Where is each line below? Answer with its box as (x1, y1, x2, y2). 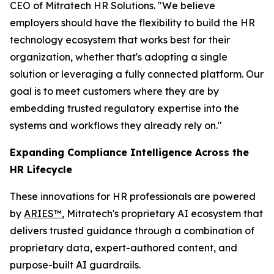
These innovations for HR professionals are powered (10, 190, 256, 202)
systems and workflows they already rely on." (10, 119, 222, 131)
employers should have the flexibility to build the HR (10, 17, 255, 29)
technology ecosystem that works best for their (10, 34, 230, 46)
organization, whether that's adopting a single (10, 51, 228, 63)
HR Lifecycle (10, 163, 72, 176)
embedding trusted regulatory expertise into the (10, 102, 239, 114)
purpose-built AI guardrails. (10, 259, 141, 271)
